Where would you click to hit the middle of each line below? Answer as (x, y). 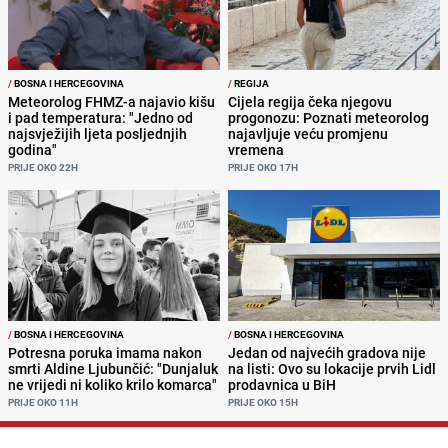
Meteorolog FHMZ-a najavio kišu (111, 102)
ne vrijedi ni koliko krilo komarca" (112, 384)
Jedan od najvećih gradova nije (327, 352)
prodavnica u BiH (282, 384)
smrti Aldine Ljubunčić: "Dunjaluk (113, 368)
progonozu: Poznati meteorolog (328, 118)
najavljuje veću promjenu (308, 134)
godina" (32, 150)
